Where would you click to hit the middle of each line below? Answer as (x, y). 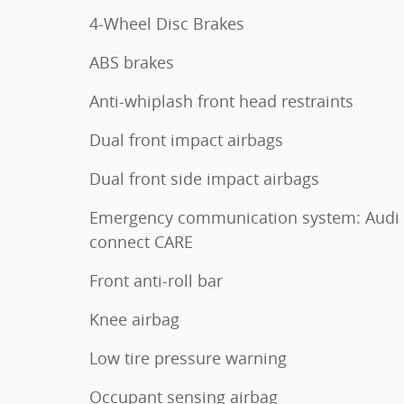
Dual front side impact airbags (204, 179)
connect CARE (141, 242)
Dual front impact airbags (186, 140)
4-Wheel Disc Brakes (167, 23)
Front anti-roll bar (156, 280)
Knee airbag (134, 319)
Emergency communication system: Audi (244, 217)
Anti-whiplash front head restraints (221, 101)
